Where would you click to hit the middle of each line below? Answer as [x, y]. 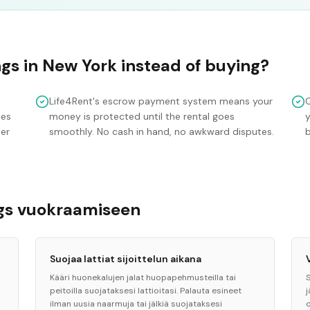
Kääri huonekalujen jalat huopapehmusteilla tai [143, 277]
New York [80, 65]
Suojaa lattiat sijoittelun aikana [125, 259]
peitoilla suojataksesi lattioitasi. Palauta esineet [145, 291]
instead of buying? [193, 65]
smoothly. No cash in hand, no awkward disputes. [161, 131]
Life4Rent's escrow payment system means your [161, 101]
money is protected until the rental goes [142, 116]
